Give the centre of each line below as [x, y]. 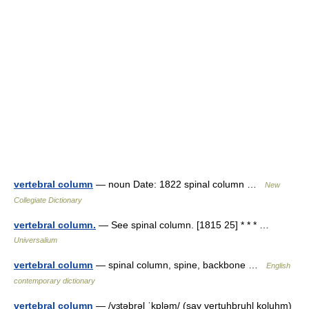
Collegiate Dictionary [48, 200]
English [278, 266]
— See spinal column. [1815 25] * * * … [185, 225]
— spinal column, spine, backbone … [180, 265]
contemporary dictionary [54, 281]
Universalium [36, 240]
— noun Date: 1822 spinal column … [179, 184]
